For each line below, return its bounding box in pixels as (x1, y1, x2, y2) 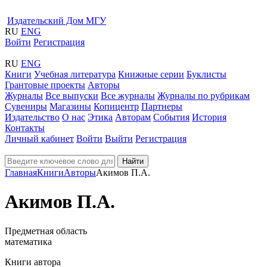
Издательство (5, 112, 60, 122)
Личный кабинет (5, 133, 74, 144)
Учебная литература (34, 69, 116, 79)
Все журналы (101, 91, 155, 101)
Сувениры (5, 101, 47, 111)
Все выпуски (45, 91, 98, 101)
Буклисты (187, 69, 226, 79)
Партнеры (141, 101, 182, 111)
